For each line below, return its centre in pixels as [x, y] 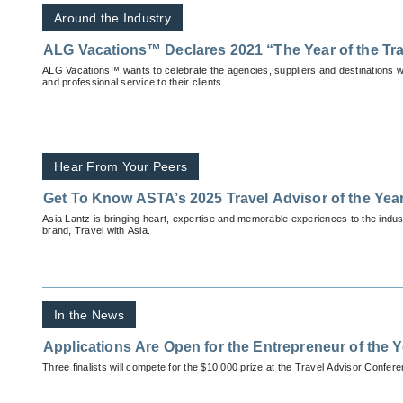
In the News [89, 315]
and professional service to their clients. [134, 82]
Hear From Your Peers [121, 167]
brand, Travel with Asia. [96, 231]
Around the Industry [112, 18]
